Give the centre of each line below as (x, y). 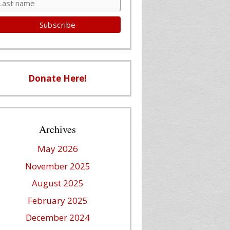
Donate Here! (57, 78)
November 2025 (57, 166)
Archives (57, 129)
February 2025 (57, 200)
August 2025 (57, 183)
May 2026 (57, 149)
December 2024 (57, 217)
